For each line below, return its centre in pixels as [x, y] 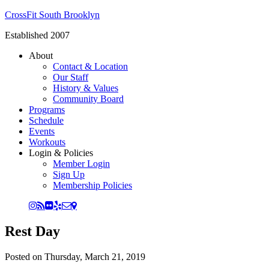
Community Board [88, 99]
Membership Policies [92, 185]
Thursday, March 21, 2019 [95, 256]
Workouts [47, 142]
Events [42, 131]
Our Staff [71, 77]
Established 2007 [37, 35]
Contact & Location [90, 66]
